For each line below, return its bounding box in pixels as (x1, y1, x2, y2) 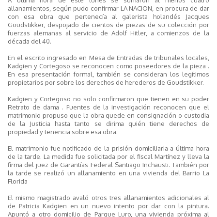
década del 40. (8, 36, 51, 45)
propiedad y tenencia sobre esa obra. (8, 127, 118, 136)
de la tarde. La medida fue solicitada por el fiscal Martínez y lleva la (8, 152, 209, 160)
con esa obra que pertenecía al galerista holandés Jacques (8, 12, 209, 20)
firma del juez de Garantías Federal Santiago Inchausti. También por (8, 160, 209, 169)
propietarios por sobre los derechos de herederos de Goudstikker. (8, 77, 204, 86)
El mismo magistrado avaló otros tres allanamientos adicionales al (8, 193, 209, 201)
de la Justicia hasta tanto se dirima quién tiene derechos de (8, 119, 209, 127)
